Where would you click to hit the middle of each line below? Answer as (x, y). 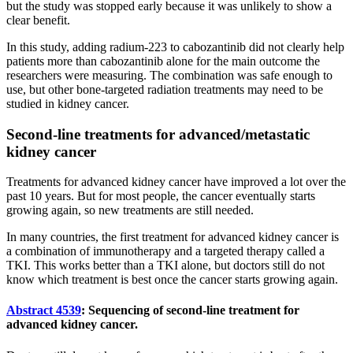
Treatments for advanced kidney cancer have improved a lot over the (176, 182)
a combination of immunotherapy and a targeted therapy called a (165, 251)
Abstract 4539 (44, 310)
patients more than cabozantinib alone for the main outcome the (163, 61)
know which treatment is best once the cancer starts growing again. (172, 280)
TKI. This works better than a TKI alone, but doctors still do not (165, 266)
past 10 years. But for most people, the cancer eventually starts (161, 196)
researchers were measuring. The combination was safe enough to (169, 75)
